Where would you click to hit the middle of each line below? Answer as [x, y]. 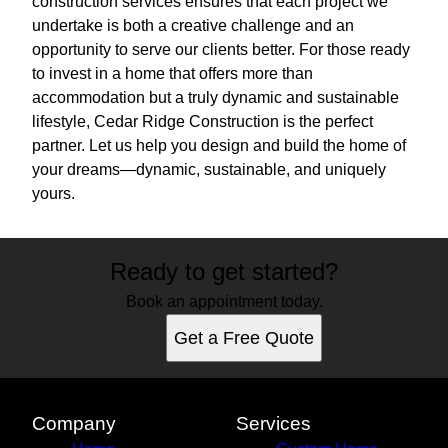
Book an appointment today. [224, 302]
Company [74, 424]
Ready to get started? [224, 272]
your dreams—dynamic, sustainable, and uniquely [209, 170]
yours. [53, 194]
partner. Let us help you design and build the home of [219, 146]
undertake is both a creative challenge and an [193, 26]
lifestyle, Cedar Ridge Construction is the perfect [202, 122]
